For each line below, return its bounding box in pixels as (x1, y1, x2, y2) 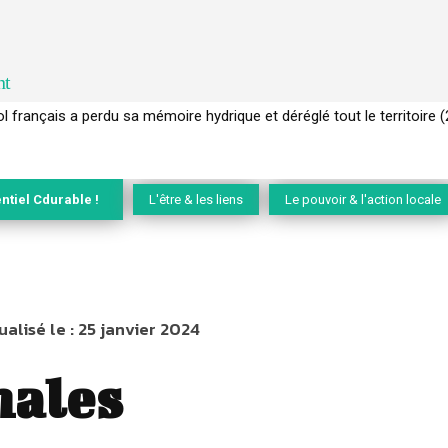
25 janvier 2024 (78, 316, 200, 343)
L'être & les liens (149, 192, 243, 208)
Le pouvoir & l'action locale (285, 192, 441, 208)
